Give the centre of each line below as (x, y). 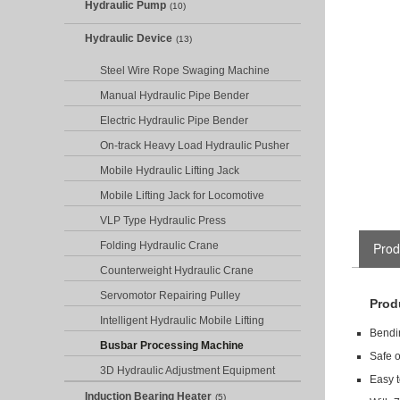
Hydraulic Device (129, 38)
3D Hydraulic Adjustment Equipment (187, 371)
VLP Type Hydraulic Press (163, 221)
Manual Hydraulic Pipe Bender (175, 96)
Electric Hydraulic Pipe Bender (174, 121)
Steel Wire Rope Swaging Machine (185, 71)
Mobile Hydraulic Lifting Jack (170, 171)
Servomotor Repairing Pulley (170, 296)
